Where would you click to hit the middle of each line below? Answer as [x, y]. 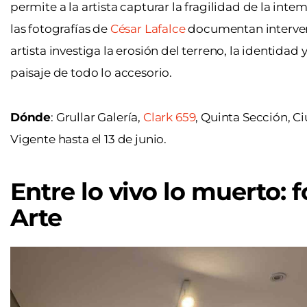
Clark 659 [169, 118]
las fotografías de [60, 29]
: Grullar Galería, [97, 118]
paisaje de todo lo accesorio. [93, 73]
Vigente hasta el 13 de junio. [89, 139]
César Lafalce [148, 29]
